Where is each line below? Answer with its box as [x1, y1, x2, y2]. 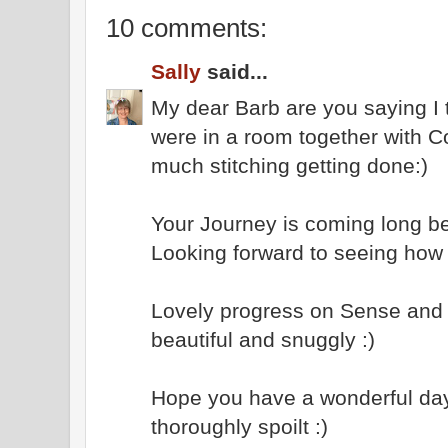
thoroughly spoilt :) [151, 414, 328, 438]
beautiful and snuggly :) [151, 327, 375, 351]
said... [201, 60, 268, 83]
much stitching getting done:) [151, 153, 428, 177]
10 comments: [106, 12, 267, 43]
